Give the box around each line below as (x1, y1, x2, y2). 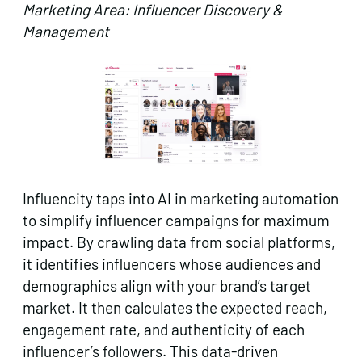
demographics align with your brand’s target (23, 276, 311, 296)
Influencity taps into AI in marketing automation (23, 189, 339, 208)
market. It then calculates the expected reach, (23, 298, 327, 318)
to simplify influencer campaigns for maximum (23, 211, 330, 230)
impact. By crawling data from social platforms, (23, 233, 335, 252)
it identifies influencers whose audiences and (23, 255, 321, 274)
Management (23, 22, 109, 41)
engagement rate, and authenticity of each (23, 320, 305, 339)
